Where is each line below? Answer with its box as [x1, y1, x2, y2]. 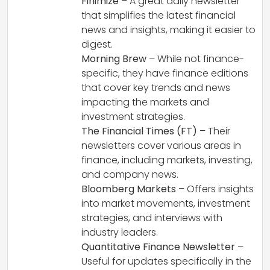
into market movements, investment [81, 196, 250, 211]
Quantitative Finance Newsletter [81, 240, 235, 254]
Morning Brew [81, 52, 146, 66]
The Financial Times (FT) [81, 124, 197, 139]
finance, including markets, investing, [81, 153, 253, 168]
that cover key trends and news [81, 81, 230, 95]
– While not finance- [146, 52, 244, 66]
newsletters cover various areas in [81, 139, 241, 153]
